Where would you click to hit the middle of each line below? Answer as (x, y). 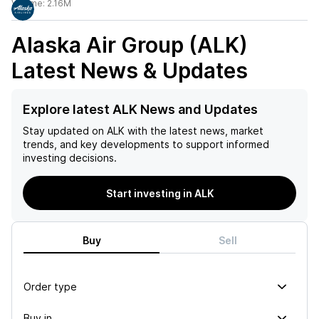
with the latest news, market (194, 131)
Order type (50, 286)
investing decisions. (70, 158)
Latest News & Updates (130, 70)
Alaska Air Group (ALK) (130, 45)
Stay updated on (63, 131)
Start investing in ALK (159, 193)
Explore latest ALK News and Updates (140, 109)
